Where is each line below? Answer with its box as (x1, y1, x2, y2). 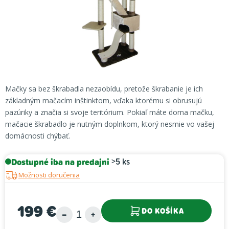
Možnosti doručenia (18, 170, 80, 179)
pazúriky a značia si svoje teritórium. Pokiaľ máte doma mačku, (5, 107, 214, 117)
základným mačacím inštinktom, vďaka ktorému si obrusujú (5, 96, 202, 105)
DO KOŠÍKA (142, 205, 184, 217)
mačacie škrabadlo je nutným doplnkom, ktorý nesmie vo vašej (5, 119, 214, 129)
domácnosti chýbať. (5, 131, 70, 141)
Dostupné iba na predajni (11, 154, 109, 169)
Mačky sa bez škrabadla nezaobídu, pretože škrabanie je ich (5, 84, 203, 94)
